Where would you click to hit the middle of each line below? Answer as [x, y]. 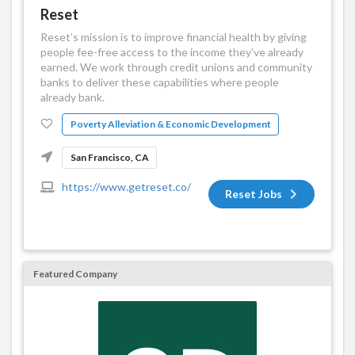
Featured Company [75, 274]
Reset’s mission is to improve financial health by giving [174, 37]
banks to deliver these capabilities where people [160, 82]
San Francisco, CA [109, 157]
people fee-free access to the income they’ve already [172, 52]
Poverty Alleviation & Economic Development [170, 124]
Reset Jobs [254, 193]
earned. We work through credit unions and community [176, 67]
